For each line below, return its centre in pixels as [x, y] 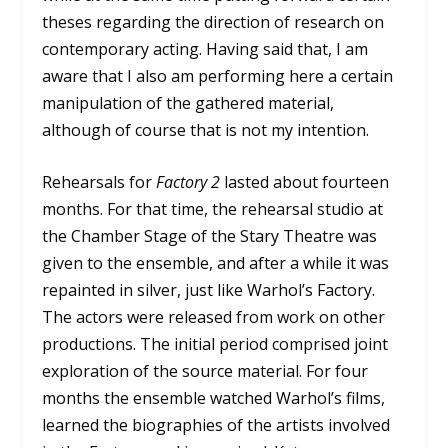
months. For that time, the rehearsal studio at [213, 209]
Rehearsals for [99, 182]
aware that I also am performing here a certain [218, 75]
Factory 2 [188, 182]
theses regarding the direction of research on [213, 21]
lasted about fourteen [305, 182]
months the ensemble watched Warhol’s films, [214, 398]
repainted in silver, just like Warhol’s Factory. [209, 290]
